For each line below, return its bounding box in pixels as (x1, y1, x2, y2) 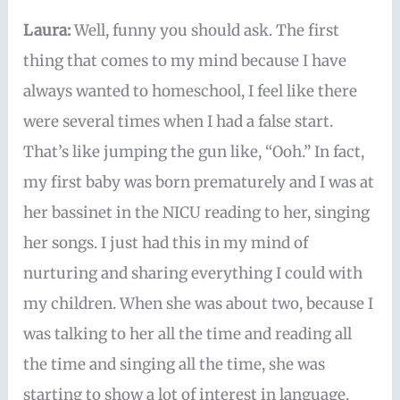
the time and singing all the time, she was (23, 354, 326, 375)
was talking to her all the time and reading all (23, 324, 353, 345)
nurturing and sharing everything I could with (23, 263, 363, 284)
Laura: (23, 21, 75, 41)
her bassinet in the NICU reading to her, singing (23, 203, 371, 223)
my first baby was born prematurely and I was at (23, 172, 375, 193)
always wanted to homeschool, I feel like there (23, 81, 358, 102)
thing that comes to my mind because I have (23, 51, 347, 71)
